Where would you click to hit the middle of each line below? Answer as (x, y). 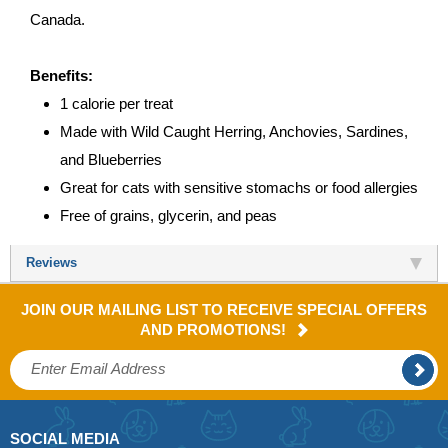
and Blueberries (111, 159)
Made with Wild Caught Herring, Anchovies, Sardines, (234, 131)
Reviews (51, 262)
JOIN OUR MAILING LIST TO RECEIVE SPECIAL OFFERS (224, 309)
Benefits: (61, 75)
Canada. (57, 19)
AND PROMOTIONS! (215, 329)
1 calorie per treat (116, 103)
